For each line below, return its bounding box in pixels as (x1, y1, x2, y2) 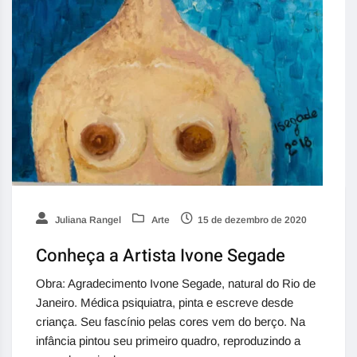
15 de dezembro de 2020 (198, 214, 307, 226)
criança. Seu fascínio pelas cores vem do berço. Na (36, 315, 305, 328)
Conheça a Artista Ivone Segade (36, 243, 285, 269)
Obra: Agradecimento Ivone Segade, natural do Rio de (36, 277, 316, 290)
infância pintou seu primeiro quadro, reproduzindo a (36, 334, 300, 347)
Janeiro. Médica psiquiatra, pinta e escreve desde (36, 296, 293, 309)
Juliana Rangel (53, 214, 121, 226)
